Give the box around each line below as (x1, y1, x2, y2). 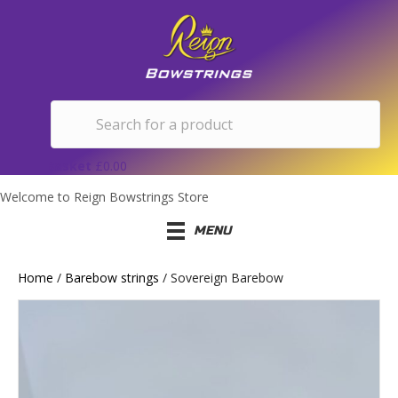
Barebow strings (65, 269, 159, 287)
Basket (46, 156, 92, 174)
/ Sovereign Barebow (159, 269, 283, 287)
